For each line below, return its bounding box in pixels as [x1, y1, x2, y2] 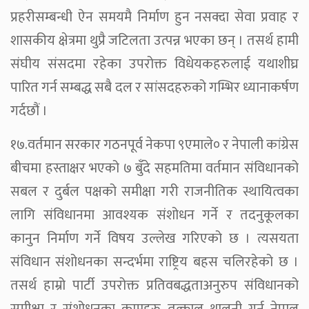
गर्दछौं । [10, 99, 48, 123]
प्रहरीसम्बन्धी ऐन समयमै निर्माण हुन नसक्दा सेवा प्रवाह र [10, 5, 299, 29]
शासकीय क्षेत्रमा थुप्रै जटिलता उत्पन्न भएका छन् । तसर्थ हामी [10, 28, 299, 52]
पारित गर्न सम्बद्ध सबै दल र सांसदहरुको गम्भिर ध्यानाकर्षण [10, 75, 299, 99]
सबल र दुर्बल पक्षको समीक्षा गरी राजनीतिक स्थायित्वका [10, 179, 299, 203]
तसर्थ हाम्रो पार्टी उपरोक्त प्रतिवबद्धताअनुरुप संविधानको [10, 273, 299, 297]
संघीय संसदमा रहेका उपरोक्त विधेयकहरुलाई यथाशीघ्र [10, 52, 299, 76]
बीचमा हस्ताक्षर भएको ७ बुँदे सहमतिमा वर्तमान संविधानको [10, 156, 299, 180]
